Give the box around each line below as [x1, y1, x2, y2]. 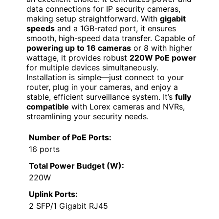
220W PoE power [130, 52, 197, 63]
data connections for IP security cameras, [26, 3, 180, 14]
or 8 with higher [131, 43, 192, 53]
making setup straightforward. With [26, 13, 160, 23]
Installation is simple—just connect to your [26, 72, 184, 82]
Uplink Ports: [29, 189, 78, 199]
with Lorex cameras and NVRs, [69, 101, 185, 111]
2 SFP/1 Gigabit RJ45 [29, 200, 108, 211]
